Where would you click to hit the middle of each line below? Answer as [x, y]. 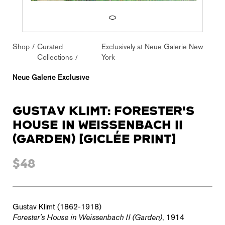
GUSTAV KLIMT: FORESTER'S [104, 111]
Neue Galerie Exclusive [51, 78]
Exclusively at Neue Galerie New [152, 47]
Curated [50, 47]
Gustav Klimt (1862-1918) [57, 208]
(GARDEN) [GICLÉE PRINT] [94, 139]
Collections [55, 58]
